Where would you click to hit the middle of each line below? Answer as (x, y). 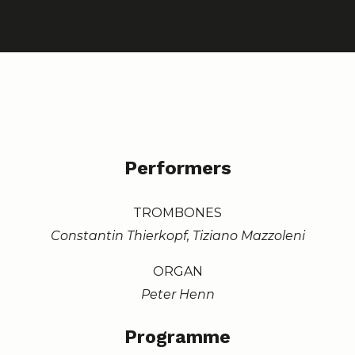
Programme (177, 337)
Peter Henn (177, 294)
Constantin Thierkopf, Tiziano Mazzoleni (177, 235)
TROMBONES (177, 212)
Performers (177, 168)
